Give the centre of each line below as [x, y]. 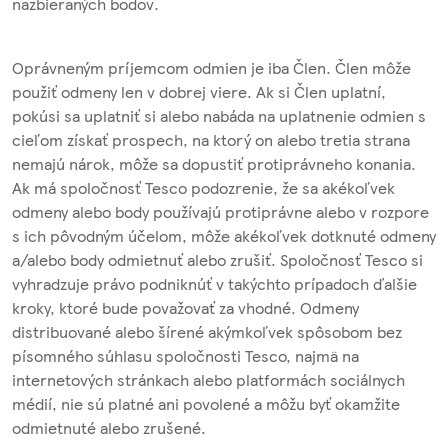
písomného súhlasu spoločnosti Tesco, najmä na [185, 355]
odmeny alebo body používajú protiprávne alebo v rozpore [220, 211]
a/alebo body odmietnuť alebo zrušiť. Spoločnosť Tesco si [217, 259]
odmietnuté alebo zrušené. [109, 427]
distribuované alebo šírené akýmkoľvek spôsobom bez [207, 331]
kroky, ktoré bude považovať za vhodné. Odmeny [185, 307]
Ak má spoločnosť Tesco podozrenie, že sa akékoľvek [203, 187]
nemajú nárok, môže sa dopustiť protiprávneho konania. [214, 163]
